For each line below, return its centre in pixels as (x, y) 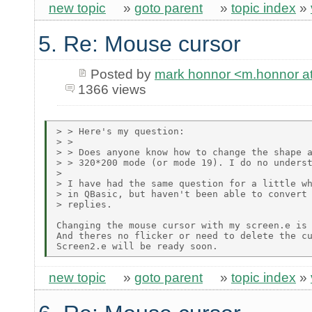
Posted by (122, 75)
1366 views (112, 90)
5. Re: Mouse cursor (140, 44)
